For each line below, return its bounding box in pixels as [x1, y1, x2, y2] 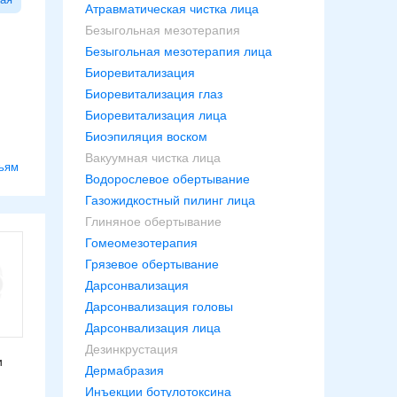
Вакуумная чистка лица [85, 151, 221, 165]
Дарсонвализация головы [85, 300, 233, 314]
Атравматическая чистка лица [85, 2, 259, 16]
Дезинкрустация [85, 342, 178, 356]
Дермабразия [85, 363, 164, 378]
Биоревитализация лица [85, 108, 227, 122]
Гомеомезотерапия [85, 236, 198, 250]
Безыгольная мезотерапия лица [85, 44, 272, 58]
